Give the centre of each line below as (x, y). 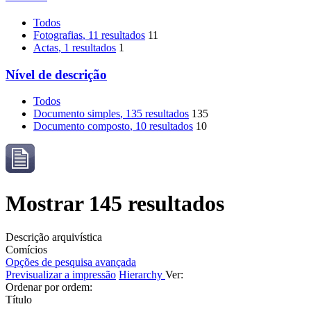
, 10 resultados (161, 126)
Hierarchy (142, 275)
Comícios (26, 250)
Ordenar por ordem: (49, 287)
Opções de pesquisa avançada (71, 262)
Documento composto (82, 126)
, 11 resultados (114, 35)
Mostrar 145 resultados (115, 203)
